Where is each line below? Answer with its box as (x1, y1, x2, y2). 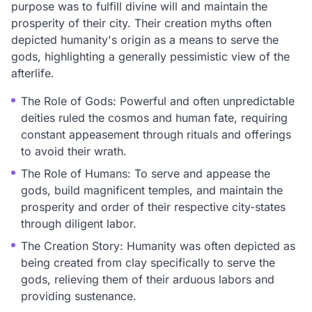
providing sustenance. (21, 289, 136, 303)
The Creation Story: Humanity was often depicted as (21, 239, 295, 253)
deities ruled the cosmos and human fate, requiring (21, 111, 288, 125)
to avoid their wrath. (21, 144, 127, 158)
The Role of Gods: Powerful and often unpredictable (21, 94, 295, 108)
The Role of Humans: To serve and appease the (21, 166, 270, 180)
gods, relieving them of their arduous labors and (21, 272, 274, 286)
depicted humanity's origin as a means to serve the (11, 33, 279, 47)
